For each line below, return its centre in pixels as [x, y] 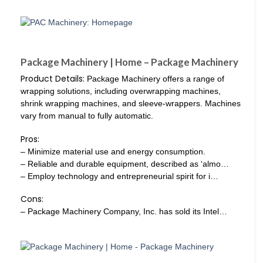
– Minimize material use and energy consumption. [113, 151]
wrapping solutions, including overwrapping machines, [121, 91]
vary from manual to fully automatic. [87, 116]
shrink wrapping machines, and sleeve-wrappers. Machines [131, 104]
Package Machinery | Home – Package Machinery [129, 62]
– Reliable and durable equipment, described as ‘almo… [125, 163]
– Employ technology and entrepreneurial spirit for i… [119, 176]
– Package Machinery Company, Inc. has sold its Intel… [124, 211]
